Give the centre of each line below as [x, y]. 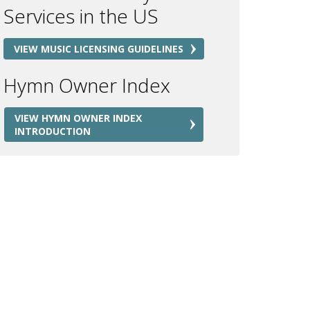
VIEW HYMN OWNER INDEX [78, 118]
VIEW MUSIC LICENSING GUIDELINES [99, 49]
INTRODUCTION [53, 131]
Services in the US [81, 16]
